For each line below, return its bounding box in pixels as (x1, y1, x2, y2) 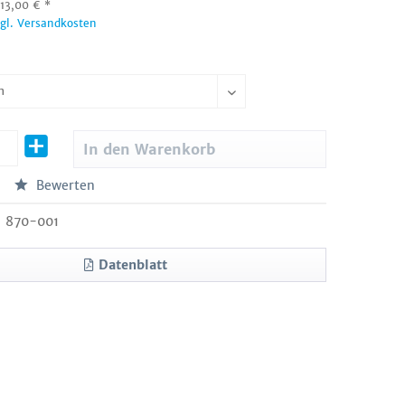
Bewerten (33, 177, 96, 193)
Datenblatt (98, 257, 167, 273)
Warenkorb (134, 140, 215, 158)
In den (82, 140, 130, 158)
